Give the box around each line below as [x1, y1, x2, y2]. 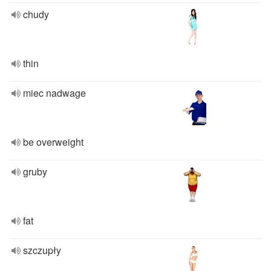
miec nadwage [23, 86, 86, 100]
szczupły [23, 243, 61, 257]
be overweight [23, 135, 83, 149]
